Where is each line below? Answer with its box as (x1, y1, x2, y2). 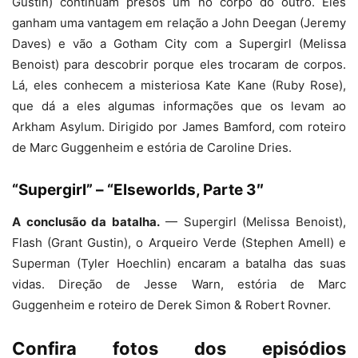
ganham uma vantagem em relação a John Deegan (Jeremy (12, 15, 346, 30)
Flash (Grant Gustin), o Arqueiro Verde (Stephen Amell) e (12, 235, 346, 250)
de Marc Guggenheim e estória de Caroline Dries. (12, 140, 292, 155)
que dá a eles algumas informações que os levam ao (12, 98, 346, 113)
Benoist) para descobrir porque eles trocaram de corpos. (12, 57, 346, 72)
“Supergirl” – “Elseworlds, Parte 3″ (12, 181, 264, 199)
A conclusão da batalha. (12, 214, 160, 229)
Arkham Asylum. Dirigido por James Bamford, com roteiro (12, 119, 346, 134)
